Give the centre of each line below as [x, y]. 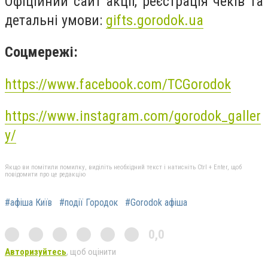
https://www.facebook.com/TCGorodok [118, 84]
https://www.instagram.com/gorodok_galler [133, 116]
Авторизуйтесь [36, 252]
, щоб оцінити [91, 252]
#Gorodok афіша [156, 202]
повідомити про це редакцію [45, 174]
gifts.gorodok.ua [155, 20]
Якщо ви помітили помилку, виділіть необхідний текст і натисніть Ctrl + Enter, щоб [123, 167]
